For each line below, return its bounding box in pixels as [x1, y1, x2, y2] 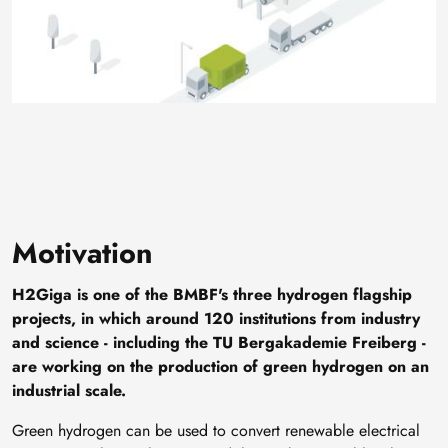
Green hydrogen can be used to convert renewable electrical [12, 418, 420, 442]
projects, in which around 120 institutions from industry [12, 306, 420, 330]
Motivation [12, 231, 153, 274]
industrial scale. [12, 378, 126, 402]
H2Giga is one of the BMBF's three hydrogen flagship [12, 282, 412, 306]
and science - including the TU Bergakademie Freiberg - [12, 330, 426, 354]
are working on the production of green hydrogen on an [12, 354, 429, 378]
